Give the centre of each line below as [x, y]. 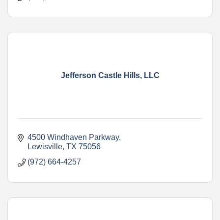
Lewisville [45, 146]
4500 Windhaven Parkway [73, 137]
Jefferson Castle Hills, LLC [110, 75]
